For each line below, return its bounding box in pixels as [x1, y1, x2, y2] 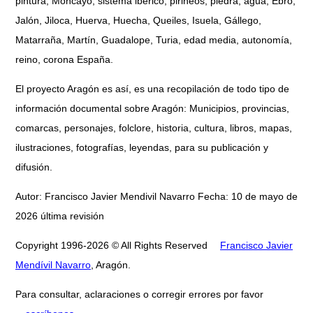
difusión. [15, 161, 52, 173]
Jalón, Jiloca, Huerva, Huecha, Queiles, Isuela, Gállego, [15, 14, 261, 26]
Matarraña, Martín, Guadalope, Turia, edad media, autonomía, [15, 34, 292, 45]
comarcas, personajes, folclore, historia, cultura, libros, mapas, [15, 122, 292, 133]
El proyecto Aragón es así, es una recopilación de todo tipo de [15, 82, 289, 94]
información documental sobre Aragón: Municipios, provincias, [15, 102, 289, 114]
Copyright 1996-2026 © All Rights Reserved [15, 239, 210, 251]
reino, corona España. [15, 53, 113, 65]
